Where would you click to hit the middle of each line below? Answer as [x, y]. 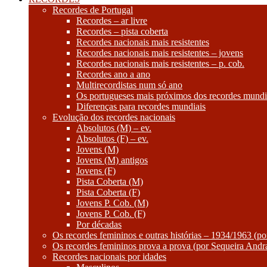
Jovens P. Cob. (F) [111, 214]
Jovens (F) [96, 171]
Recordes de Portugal [93, 10]
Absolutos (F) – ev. [112, 139]
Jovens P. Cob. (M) [112, 203]
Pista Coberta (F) [108, 192]
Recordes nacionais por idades [109, 257]
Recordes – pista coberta [122, 31]
